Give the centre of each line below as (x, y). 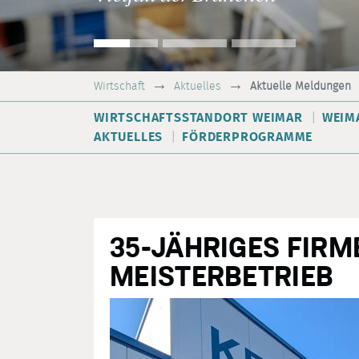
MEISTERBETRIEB (222, 276)
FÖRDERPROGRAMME (248, 137)
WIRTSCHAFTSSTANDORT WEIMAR (198, 117)
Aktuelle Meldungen (301, 86)
